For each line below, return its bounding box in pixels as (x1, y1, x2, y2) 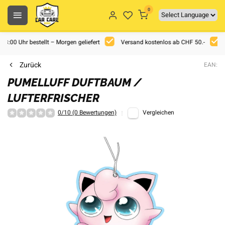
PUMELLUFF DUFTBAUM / (8, 76, 142, 89)
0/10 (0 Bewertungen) (58, 108, 117, 117)
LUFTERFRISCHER (8, 91, 99, 104)
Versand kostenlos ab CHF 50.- (119, 38, 205, 47)
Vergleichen (143, 108, 174, 117)
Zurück (20, 60, 41, 70)
